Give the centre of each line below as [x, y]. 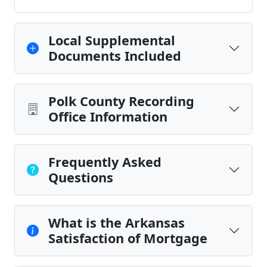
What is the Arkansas [117, 223]
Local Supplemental [112, 40]
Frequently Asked [105, 162]
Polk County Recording [121, 101]
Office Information [108, 117]
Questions [81, 177]
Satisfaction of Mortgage [128, 238]
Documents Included [115, 56]
